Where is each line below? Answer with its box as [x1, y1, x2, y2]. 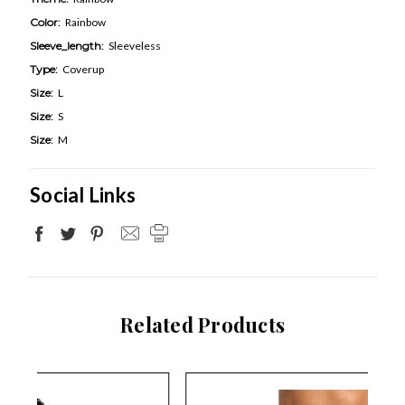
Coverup [62, 62, 104, 76]
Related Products [120, 311, 285, 338]
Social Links [30, 183, 136, 207]
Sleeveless [108, 39, 161, 52]
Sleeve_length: [30, 39, 104, 52]
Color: [30, 15, 61, 29]
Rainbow [65, 15, 106, 29]
